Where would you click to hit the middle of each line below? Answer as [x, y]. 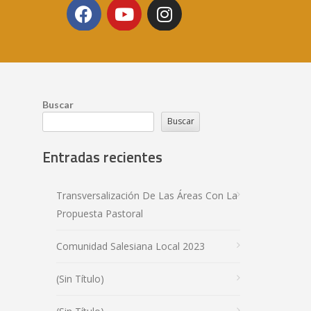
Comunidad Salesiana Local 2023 [131, 246]
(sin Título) [80, 279]
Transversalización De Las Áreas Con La [147, 196]
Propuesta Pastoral [100, 214]
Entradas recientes [102, 157]
